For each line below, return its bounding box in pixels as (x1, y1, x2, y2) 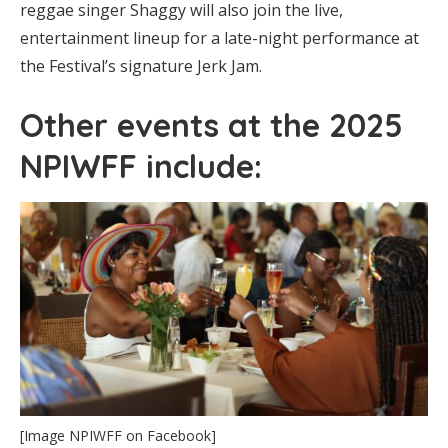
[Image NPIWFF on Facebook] (20, 425, 216, 445)
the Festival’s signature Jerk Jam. (20, 55, 262, 78)
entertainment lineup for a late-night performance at (20, 27, 419, 50)
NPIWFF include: (20, 146, 262, 187)
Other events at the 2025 (20, 105, 403, 146)
